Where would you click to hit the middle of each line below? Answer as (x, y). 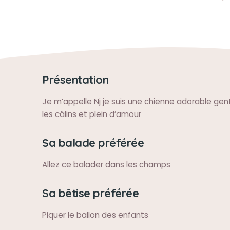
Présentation (75, 79)
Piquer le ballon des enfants (95, 215)
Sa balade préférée (93, 142)
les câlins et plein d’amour (92, 114)
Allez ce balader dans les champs (106, 165)
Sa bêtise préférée (90, 193)
